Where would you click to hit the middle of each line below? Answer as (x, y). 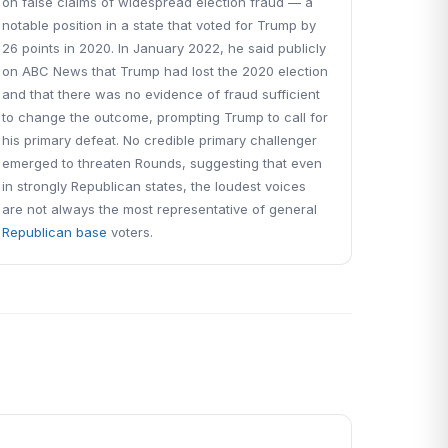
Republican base (55, 232)
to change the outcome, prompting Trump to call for (165, 117)
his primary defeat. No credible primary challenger (160, 140)
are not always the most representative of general (160, 209)
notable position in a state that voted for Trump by (159, 25)
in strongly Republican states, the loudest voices (154, 186)
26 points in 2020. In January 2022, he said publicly (164, 48)
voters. (130, 232)
